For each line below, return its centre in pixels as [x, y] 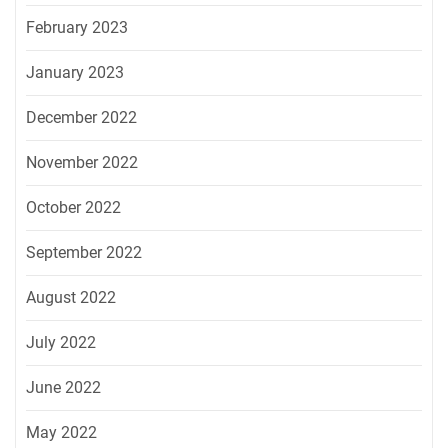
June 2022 [63, 387]
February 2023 [77, 27]
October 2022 [73, 207]
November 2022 [82, 162]
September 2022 [84, 252]
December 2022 [81, 117]
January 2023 [75, 72]
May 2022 [61, 432]
